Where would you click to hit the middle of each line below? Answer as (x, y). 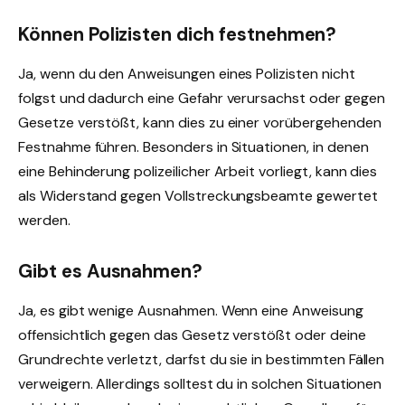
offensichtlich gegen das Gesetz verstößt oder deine (192, 335)
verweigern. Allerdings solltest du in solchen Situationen (200, 384)
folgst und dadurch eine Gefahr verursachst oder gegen (202, 99)
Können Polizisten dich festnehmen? (178, 34)
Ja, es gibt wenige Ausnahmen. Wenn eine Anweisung (191, 311)
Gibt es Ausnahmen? (111, 271)
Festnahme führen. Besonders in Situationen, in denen (193, 147)
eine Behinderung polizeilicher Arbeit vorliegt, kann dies (198, 172)
